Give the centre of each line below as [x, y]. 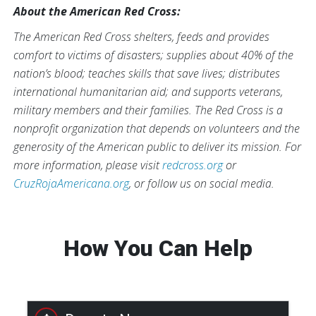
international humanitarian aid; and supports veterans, [148, 92]
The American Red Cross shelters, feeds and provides [141, 37]
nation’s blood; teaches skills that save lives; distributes [147, 73]
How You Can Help [158, 248]
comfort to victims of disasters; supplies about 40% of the [153, 55]
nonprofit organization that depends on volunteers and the [157, 128]
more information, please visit [88, 165]
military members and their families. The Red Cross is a [148, 110]
